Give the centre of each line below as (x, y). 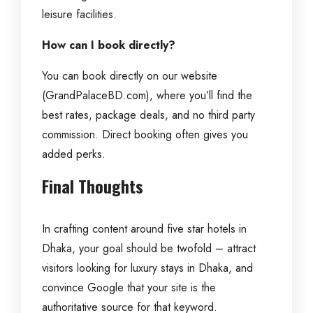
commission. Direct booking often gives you (145, 134)
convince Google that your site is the (129, 287)
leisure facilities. (79, 14)
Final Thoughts (93, 186)
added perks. (74, 154)
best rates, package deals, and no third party (148, 115)
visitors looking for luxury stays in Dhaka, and (147, 268)
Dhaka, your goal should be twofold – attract (149, 248)
